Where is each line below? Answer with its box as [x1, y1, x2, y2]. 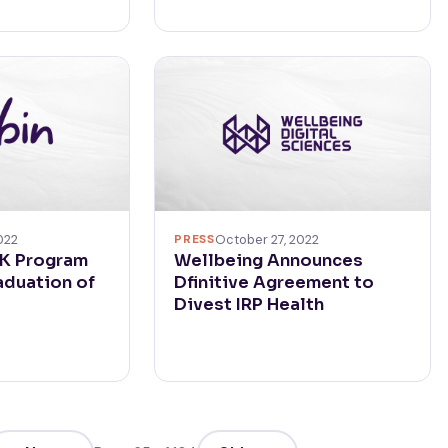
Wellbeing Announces [174, 249, 364, 271]
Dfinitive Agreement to [174, 271, 375, 293]
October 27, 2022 [214, 230, 319, 248]
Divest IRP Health [174, 293, 325, 315]
